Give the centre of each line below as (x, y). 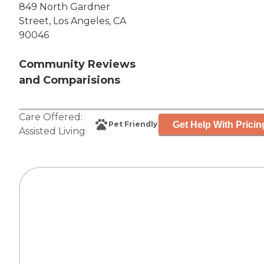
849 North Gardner (65, 7)
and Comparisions (70, 80)
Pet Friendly (133, 124)
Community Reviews (77, 65)
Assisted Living (52, 131)
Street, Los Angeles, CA (72, 21)
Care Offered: (51, 117)
